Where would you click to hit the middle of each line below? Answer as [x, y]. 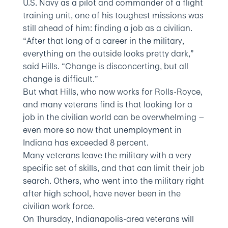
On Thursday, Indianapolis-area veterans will [108, 219]
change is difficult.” [60, 79]
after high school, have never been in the [102, 193]
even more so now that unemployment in [102, 130]
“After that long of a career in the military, [103, 41]
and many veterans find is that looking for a [107, 104]
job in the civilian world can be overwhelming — [113, 117]
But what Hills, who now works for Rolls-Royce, [112, 92]
